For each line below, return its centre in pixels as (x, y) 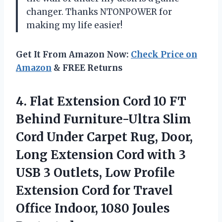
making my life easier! (74, 25)
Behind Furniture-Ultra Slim (104, 119)
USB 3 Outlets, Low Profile (95, 172)
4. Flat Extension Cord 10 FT (101, 101)
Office (35, 208)
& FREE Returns (87, 68)
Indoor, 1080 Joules (112, 208)
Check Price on (164, 54)
